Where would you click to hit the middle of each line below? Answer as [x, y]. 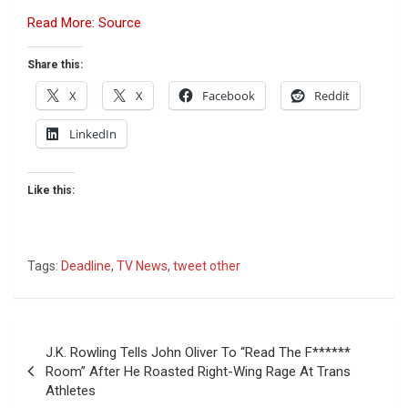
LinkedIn [93, 133]
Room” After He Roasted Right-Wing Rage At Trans [198, 371]
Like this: [51, 190]
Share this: [55, 64]
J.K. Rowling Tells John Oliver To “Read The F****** [198, 352]
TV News [142, 265]
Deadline [86, 265]
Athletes [71, 390]
